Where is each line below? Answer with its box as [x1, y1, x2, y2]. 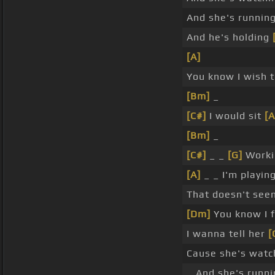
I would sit [206, 110, 265, 122]
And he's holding [187, 31, 273, 44]
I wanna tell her [187, 228, 268, 240]
